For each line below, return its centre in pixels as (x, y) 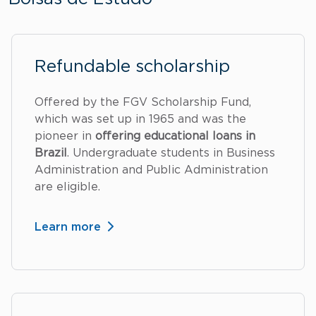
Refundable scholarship (132, 67)
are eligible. (67, 187)
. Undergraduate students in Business (171, 153)
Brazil (51, 153)
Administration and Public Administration (151, 170)
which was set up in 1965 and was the (140, 119)
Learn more (68, 227)
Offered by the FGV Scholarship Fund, (143, 102)
